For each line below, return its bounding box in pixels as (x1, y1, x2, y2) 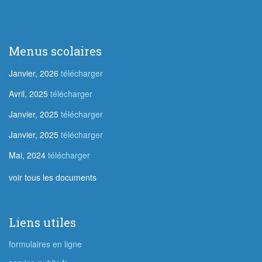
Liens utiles (9, 215, 76, 230)
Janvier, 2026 (9, 67, 58, 79)
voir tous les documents (9, 171, 96, 183)
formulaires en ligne (9, 238, 82, 250)
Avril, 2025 (9, 88, 48, 99)
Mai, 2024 (9, 149, 46, 161)
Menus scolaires (9, 43, 102, 58)
